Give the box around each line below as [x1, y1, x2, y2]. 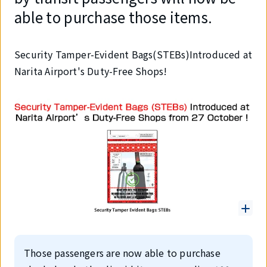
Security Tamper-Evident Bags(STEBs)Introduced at [14, 47, 253, 61]
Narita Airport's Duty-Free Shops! [14, 64, 167, 78]
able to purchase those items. [14, 7, 213, 27]
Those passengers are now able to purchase [24, 246, 221, 260]
